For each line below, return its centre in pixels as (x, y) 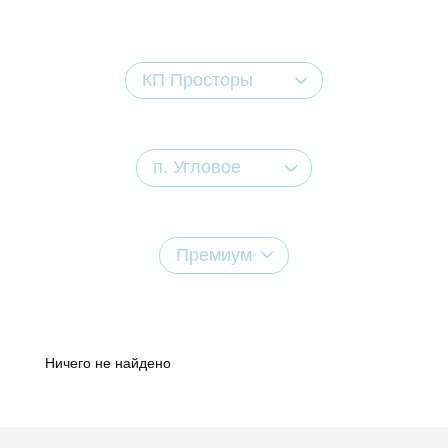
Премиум (213, 254)
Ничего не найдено (108, 362)
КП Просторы (197, 80)
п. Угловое (196, 167)
